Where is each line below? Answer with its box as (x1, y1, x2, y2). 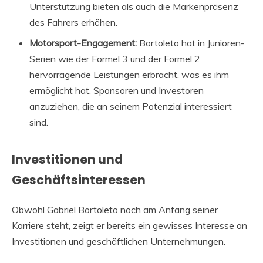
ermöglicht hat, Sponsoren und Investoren (29, 84, 204, 96)
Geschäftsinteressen (12, 171, 146, 188)
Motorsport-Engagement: (29, 36, 137, 49)
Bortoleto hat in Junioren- (137, 36, 245, 49)
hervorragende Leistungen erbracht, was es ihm (29, 68, 229, 80)
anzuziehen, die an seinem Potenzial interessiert (29, 100, 232, 112)
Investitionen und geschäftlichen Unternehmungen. (12, 235, 225, 248)
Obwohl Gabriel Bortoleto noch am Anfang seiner (12, 204, 218, 216)
